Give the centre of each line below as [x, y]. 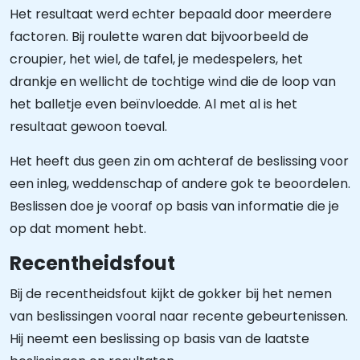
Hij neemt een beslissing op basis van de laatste [160, 339]
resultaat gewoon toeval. [88, 127]
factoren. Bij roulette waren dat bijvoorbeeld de [159, 37]
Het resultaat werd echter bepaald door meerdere [171, 14]
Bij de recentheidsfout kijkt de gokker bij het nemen [171, 294]
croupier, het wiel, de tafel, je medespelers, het [156, 59]
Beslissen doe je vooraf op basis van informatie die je [174, 206]
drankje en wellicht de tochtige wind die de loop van [173, 82]
